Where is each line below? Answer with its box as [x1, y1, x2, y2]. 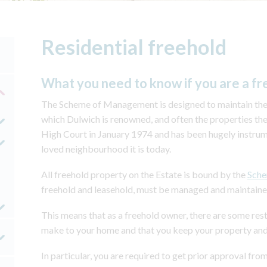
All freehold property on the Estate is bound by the [41, 169, 247, 180]
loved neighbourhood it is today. [41, 143, 171, 154]
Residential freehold [41, 35, 226, 59]
